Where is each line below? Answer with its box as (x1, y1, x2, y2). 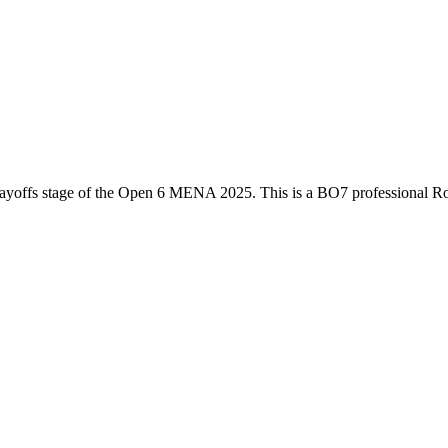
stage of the (38, 183, 118, 201)
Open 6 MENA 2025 (118, 183, 252, 201)
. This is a (252, 183, 317, 201)
